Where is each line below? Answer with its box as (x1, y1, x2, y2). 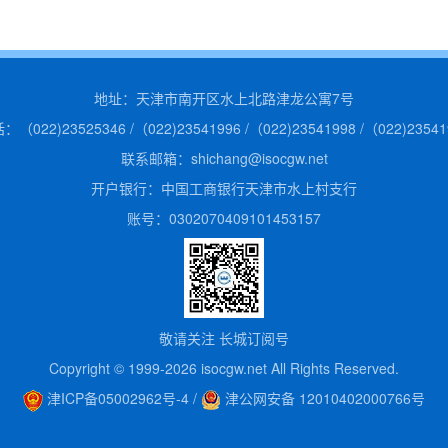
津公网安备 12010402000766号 (221, 388, 425, 408)
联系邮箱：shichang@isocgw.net (120, 148, 328, 168)
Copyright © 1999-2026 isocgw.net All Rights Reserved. (49, 358, 399, 378)
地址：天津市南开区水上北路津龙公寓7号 (94, 88, 354, 108)
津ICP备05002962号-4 (43, 388, 189, 408)
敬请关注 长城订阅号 (159, 328, 289, 348)
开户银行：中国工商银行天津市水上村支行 (91, 178, 357, 198)
